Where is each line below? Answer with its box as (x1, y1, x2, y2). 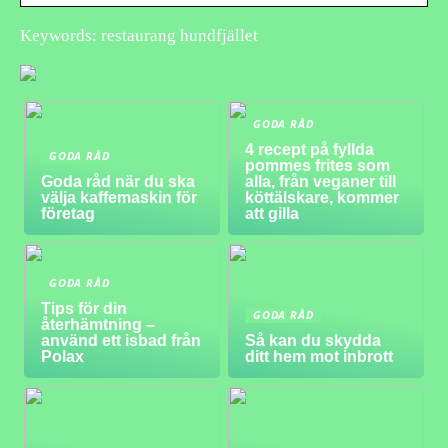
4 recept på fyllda (245, 140, 375, 158)
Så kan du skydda (245, 332, 382, 350)
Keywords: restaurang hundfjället (20, 25, 258, 45)
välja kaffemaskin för (41, 188, 198, 206)
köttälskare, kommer (245, 188, 400, 206)
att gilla (245, 204, 300, 222)
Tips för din (41, 300, 128, 318)
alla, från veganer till (245, 172, 397, 190)
